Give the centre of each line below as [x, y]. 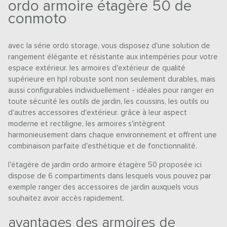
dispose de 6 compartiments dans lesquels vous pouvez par [110, 176]
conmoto [38, 18]
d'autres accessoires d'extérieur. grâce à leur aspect [98, 112]
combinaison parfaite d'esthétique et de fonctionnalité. [103, 146]
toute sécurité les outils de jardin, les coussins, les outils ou [109, 101]
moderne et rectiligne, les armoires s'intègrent [87, 124]
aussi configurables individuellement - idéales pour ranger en [111, 90]
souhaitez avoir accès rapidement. [66, 198]
